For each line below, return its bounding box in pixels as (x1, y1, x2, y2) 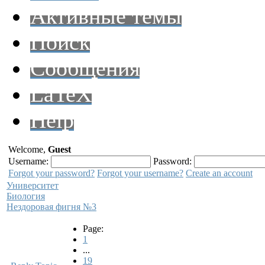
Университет (7, 180, 59, 190)
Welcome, (8, 144, 48, 154)
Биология (7, 191, 45, 201)
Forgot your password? (8, 168, 95, 178)
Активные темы (30, 4, 182, 28)
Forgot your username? (97, 168, 183, 178)
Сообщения (30, 56, 140, 80)
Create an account (186, 168, 253, 178)
